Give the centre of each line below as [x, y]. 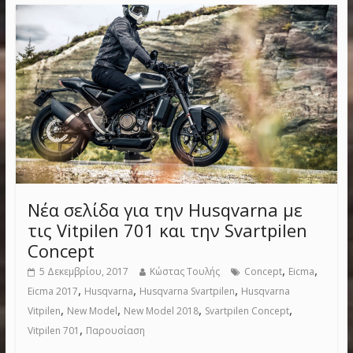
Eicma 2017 [52, 292]
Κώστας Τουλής [184, 272]
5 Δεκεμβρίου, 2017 [84, 272]
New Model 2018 [161, 311]
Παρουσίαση [115, 331]
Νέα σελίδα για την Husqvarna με [165, 210]
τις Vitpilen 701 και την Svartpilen [167, 230]
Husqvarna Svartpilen [187, 292]
